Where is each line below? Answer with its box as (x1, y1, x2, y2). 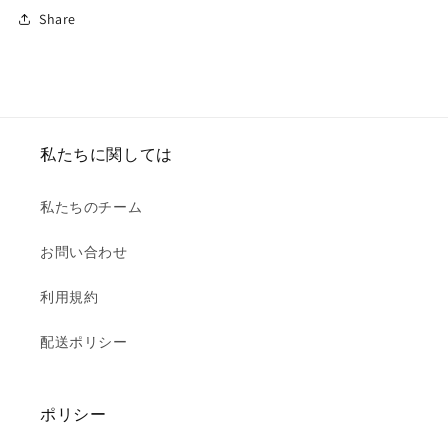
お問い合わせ (40, 243, 128, 261)
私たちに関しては (40, 144, 173, 165)
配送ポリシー (40, 333, 128, 351)
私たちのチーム (40, 198, 143, 216)
